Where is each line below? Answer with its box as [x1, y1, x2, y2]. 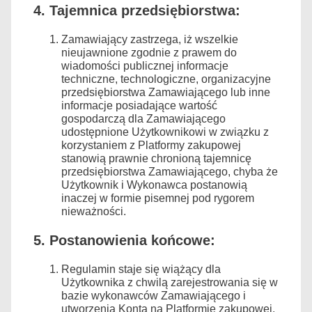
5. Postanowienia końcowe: [33, 232, 215, 248]
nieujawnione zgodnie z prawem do [61, 46, 237, 58]
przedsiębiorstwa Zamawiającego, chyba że [61, 165, 278, 178]
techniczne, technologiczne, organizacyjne [61, 72, 271, 85]
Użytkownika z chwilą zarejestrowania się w [61, 276, 278, 288]
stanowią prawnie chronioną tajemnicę [61, 152, 251, 164]
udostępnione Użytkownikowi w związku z [61, 125, 269, 138]
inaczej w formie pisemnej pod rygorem [61, 192, 254, 204]
